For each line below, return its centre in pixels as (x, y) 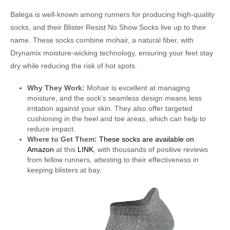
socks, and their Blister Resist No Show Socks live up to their (108, 27)
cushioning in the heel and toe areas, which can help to (116, 118)
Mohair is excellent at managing (137, 88)
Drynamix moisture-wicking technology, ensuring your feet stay (112, 53)
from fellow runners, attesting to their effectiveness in (113, 159)
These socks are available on (146, 139)
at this (65, 149)
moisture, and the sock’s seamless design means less (114, 98)
